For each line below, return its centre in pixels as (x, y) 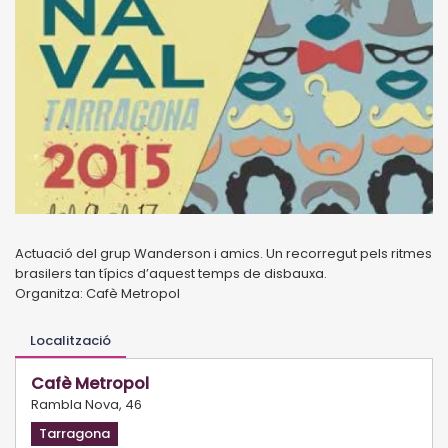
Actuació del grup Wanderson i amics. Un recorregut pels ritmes (223, 253)
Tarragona (74, 433)
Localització (70, 340)
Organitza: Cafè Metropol (97, 293)
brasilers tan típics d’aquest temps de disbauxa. (171, 273)
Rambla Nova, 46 (86, 404)
